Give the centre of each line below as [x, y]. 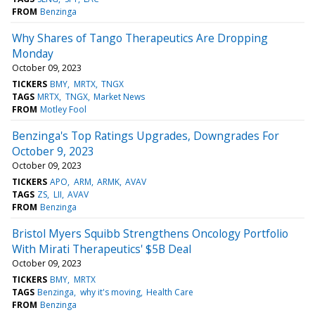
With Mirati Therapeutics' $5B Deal [102, 249]
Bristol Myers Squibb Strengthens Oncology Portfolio [150, 233]
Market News [119, 96]
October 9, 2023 [53, 151]
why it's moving [110, 292]
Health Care [169, 292]
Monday [33, 53]
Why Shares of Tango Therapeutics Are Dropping [140, 38]
